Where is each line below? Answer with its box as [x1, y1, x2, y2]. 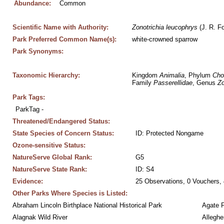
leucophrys [165, 23, 197, 31]
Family [131, 79, 153, 86]
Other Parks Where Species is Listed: [12, 189, 127, 197]
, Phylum [184, 71, 212, 79]
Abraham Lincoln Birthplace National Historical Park [12, 201, 162, 209]
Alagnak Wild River [12, 213, 67, 221]
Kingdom [131, 71, 159, 79]
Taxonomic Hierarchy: [12, 71, 80, 79]
